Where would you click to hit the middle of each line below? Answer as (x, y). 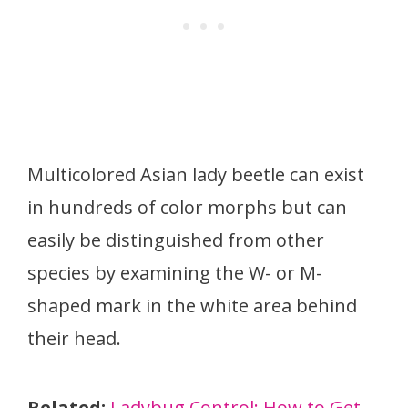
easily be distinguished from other (176, 240)
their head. (74, 338)
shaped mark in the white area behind (192, 306)
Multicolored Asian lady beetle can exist (196, 174)
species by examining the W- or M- (175, 273)
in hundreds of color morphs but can (187, 207)
